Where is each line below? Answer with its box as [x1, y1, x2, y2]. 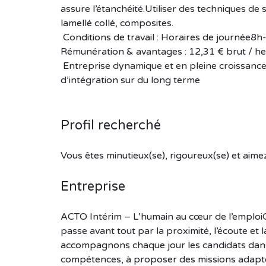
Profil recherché [61, 117, 161, 133]
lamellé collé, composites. [61, 17, 173, 29]
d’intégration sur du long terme [61, 74, 200, 86]
